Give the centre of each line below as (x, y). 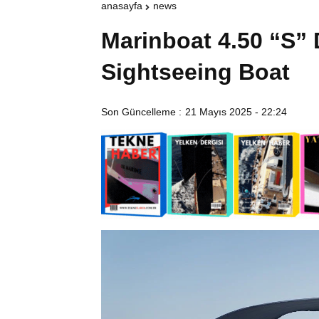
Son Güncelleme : (141, 112)
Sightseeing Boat (195, 72)
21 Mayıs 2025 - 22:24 (236, 112)
